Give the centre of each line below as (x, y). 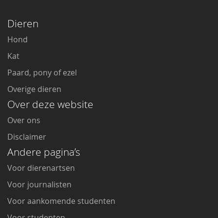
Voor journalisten (39, 185)
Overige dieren (34, 89)
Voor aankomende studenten (61, 201)
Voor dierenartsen (41, 168)
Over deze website (50, 104)
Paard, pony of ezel (42, 73)
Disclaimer (27, 137)
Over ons (24, 120)
